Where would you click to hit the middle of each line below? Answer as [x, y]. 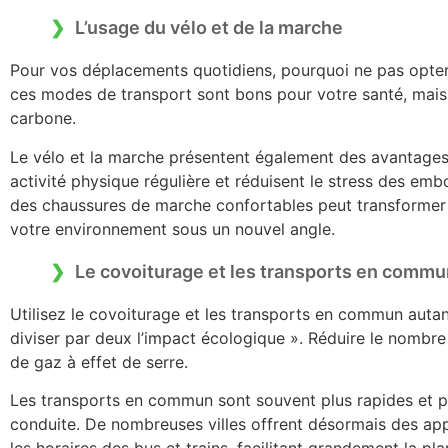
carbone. [43, 118]
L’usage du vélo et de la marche [209, 28]
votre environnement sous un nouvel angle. [172, 228]
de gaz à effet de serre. [99, 361]
